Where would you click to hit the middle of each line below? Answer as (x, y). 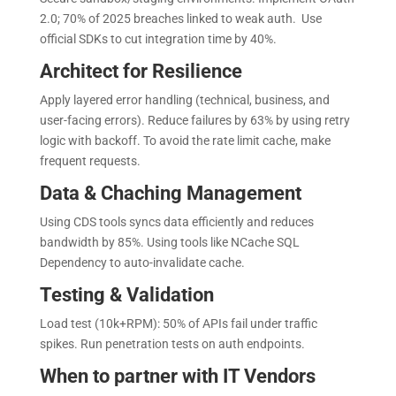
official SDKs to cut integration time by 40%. (159, 38)
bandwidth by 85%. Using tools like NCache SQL (169, 242)
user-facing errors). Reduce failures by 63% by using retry (194, 120)
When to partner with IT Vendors (177, 376)
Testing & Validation (129, 294)
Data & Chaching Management (170, 193)
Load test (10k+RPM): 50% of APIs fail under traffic (178, 323)
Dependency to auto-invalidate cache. (143, 262)
